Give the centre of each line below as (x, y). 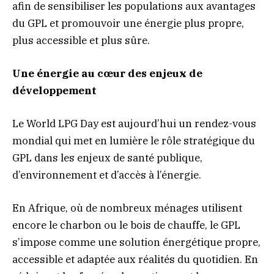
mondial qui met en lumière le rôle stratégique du (134, 140)
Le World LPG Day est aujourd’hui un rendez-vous (134, 123)
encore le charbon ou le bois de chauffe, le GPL (126, 225)
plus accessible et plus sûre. (81, 40)
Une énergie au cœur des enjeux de (107, 73)
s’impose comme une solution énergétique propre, (136, 243)
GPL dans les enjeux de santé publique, (107, 157)
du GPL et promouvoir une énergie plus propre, (128, 23)
